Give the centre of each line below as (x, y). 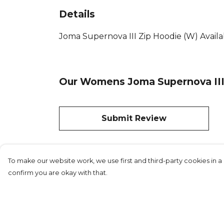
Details (77, 14)
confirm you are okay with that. (58, 173)
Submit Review (134, 118)
